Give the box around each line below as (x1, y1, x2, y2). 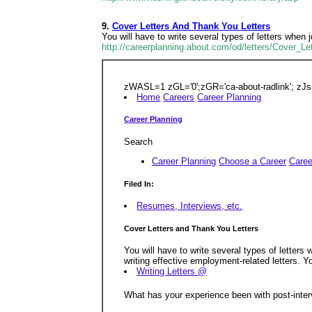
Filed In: (124, 179, 154, 188)
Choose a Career (219, 156, 286, 167)
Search (124, 136, 153, 147)
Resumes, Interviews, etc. (136, 201, 243, 212)
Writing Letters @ (136, 266, 208, 277)
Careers (163, 92, 195, 102)
